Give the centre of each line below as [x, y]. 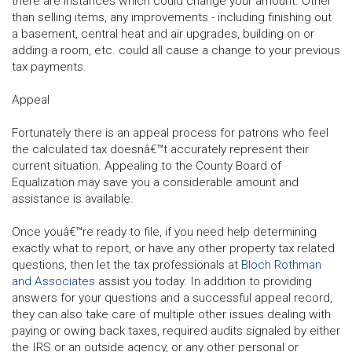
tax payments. [49, 66]
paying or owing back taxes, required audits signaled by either [176, 330]
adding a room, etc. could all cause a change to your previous [176, 50]
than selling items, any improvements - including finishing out [172, 17]
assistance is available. [73, 198]
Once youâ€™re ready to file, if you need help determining [164, 231]
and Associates [53, 281]
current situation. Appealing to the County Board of [147, 165]
